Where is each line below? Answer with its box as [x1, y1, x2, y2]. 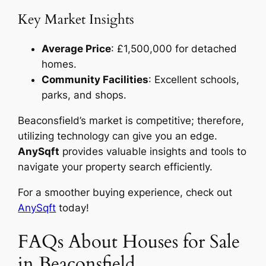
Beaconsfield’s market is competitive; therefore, [18, 115, 245, 126]
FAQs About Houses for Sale [18, 229, 240, 254]
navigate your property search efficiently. [18, 161, 213, 173]
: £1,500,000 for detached [111, 43, 237, 55]
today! [56, 201, 90, 214]
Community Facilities [42, 74, 149, 86]
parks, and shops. [42, 89, 127, 102]
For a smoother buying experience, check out [18, 186, 233, 198]
